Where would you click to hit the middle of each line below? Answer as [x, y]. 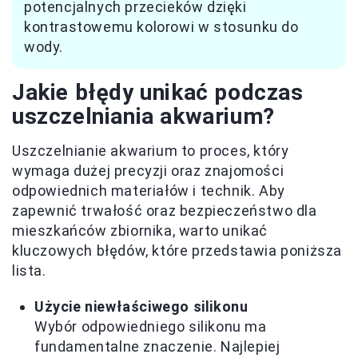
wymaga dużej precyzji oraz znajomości [148, 171]
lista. [29, 271]
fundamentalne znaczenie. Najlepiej [157, 347]
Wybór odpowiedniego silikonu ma [151, 327]
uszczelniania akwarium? [143, 117]
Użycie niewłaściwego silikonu [141, 307]
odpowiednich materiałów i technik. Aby [149, 191]
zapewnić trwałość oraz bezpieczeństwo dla [165, 211]
